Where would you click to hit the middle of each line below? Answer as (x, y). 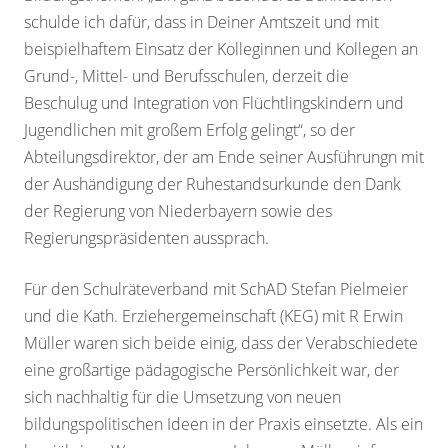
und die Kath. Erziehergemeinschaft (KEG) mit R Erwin (213, 316)
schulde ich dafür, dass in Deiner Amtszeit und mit (201, 22)
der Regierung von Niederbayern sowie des (178, 211)
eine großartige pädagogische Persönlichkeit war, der (211, 370)
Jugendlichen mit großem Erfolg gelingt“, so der (189, 130)
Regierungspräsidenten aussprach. (146, 238)
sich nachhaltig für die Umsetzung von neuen (182, 397)
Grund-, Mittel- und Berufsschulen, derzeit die (186, 76)
